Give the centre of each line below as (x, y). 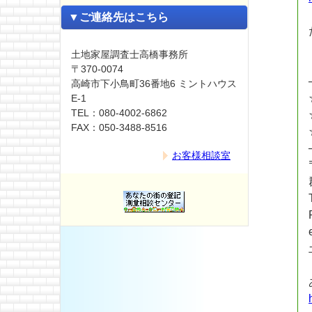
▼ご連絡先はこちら (118, 17)
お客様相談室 (201, 156)
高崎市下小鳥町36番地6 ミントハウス (154, 83)
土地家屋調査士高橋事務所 (130, 54)
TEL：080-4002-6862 (119, 112)
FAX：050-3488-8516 (119, 127)
